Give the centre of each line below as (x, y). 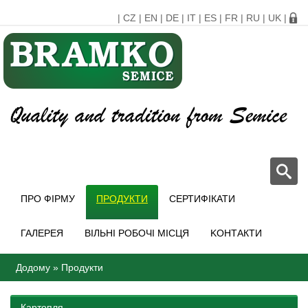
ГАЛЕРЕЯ (42, 233)
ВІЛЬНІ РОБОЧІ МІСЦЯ (137, 233)
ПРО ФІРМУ (48, 199)
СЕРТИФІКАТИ (202, 199)
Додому (33, 268)
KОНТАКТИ (236, 233)
